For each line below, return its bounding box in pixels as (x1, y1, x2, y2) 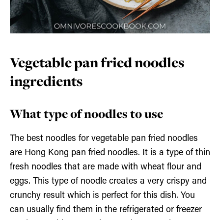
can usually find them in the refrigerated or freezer (10, 205, 202, 215)
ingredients (10, 72, 82, 90)
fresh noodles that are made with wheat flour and (10, 163, 201, 172)
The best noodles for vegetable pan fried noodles (10, 134, 198, 143)
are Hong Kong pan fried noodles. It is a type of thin (10, 148, 210, 158)
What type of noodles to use (10, 105, 163, 122)
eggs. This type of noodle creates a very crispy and (10, 177, 207, 186)
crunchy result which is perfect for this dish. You (10, 191, 195, 200)
